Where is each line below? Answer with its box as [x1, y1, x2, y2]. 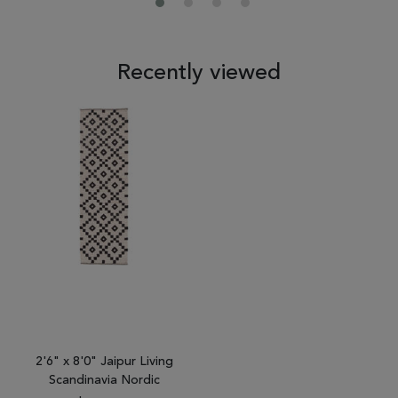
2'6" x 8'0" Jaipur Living [35, 354, 173, 368]
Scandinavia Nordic [48, 373, 160, 386]
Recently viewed [117, 61, 281, 84]
